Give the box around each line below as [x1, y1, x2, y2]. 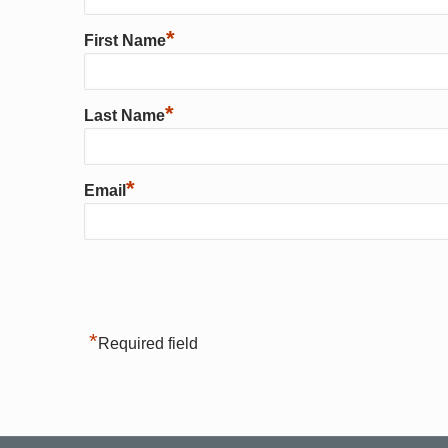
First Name [84, 32, 166, 49]
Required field [98, 335, 198, 352]
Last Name [84, 107, 165, 124]
